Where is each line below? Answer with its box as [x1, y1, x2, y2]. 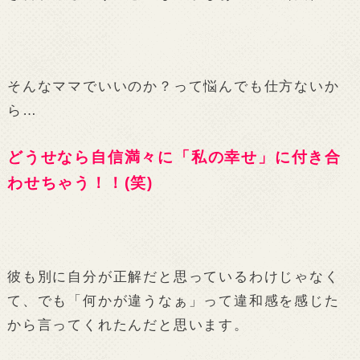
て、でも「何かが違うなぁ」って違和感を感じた [6, 292, 340, 309]
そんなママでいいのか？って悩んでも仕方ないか [6, 78, 340, 95]
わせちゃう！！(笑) [6, 174, 153, 191]
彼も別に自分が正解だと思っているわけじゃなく [6, 268, 340, 285]
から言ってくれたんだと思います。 [6, 317, 249, 333]
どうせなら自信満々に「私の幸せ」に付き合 [6, 148, 342, 166]
